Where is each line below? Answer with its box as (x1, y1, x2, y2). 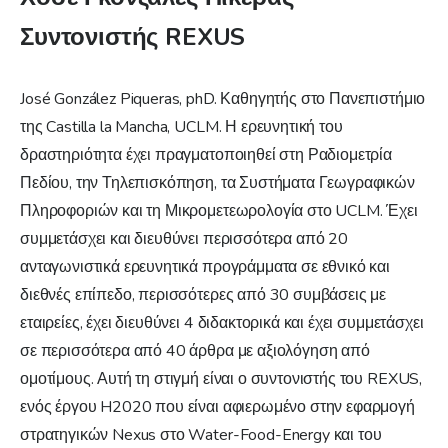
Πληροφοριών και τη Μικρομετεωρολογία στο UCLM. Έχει (20, 199, 418, 222)
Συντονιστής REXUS (20, 20, 246, 53)
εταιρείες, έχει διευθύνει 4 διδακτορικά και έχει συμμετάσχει (20, 311, 424, 334)
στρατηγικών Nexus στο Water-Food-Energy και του (20, 423, 382, 446)
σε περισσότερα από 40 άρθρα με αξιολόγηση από (20, 339, 370, 362)
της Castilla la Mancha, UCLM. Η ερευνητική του (20, 115, 343, 138)
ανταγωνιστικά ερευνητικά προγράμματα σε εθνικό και (20, 255, 390, 278)
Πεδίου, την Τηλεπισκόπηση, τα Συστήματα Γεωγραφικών (20, 171, 415, 194)
